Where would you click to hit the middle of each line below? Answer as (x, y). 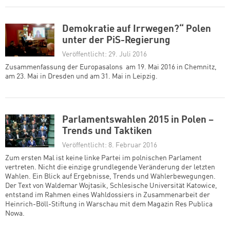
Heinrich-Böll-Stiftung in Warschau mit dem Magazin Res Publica (109, 205)
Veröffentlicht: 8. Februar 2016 (110, 146)
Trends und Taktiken (107, 132)
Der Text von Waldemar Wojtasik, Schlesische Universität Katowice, (111, 186)
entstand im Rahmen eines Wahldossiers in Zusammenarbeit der (108, 195)
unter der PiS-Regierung (116, 41)
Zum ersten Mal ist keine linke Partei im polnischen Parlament (103, 158)
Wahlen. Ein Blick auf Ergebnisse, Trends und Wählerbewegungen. (110, 177)
